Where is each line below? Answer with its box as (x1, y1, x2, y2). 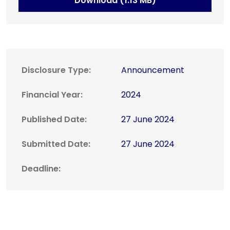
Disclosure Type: (22, 64, 91, 76)
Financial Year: (22, 89, 83, 101)
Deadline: (22, 163, 61, 175)
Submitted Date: (22, 138, 90, 150)
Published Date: (22, 113, 87, 126)
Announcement (121, 64, 184, 76)
